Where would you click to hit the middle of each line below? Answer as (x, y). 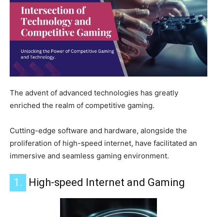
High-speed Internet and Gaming (106, 183)
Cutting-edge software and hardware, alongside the (98, 131)
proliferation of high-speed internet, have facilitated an (103, 143)
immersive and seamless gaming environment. (89, 156)
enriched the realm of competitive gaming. (82, 106)
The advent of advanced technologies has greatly (94, 93)
